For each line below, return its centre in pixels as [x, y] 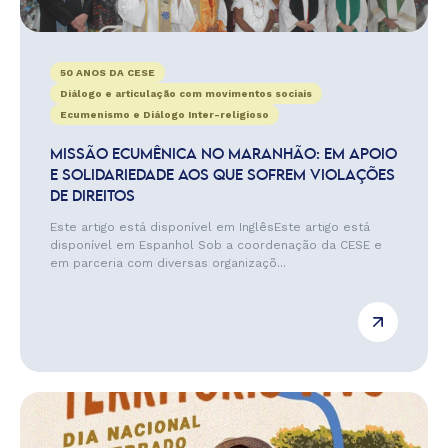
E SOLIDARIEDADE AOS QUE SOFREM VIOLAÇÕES [222, 176]
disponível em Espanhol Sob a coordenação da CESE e [216, 245]
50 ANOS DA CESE [107, 72]
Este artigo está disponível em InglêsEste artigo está [210, 227]
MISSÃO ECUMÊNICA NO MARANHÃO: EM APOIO [223, 155]
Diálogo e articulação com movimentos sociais [186, 93]
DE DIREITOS [92, 197]
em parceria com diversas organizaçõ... [168, 263]
